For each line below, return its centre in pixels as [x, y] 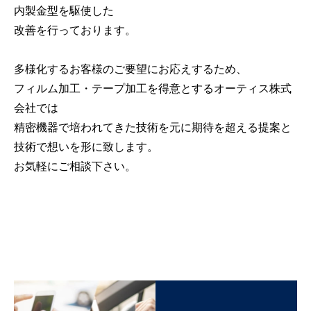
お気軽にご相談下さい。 [75, 166]
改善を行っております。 [75, 30]
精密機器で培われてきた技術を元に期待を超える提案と [153, 127]
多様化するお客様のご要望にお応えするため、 [131, 69]
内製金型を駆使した [64, 11]
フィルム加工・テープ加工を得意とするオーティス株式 [153, 89]
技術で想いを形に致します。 [86, 147]
